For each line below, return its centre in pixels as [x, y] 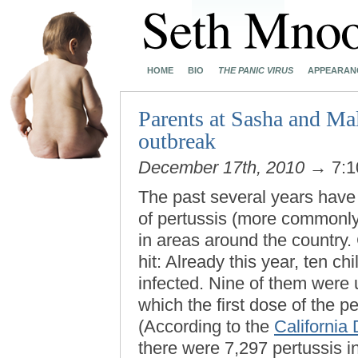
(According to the [206, 326]
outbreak [177, 141]
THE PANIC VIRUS [256, 70]
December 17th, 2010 [221, 167]
